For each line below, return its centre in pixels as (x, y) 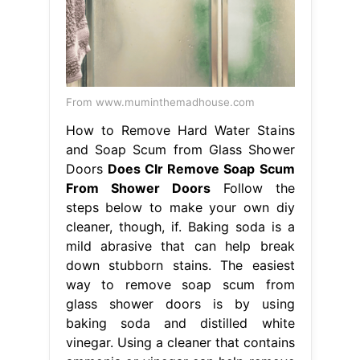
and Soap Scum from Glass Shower (180, 149)
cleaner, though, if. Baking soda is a (180, 226)
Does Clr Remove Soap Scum (201, 168)
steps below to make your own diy (180, 207)
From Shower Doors (138, 188)
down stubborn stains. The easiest (180, 265)
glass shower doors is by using (180, 303)
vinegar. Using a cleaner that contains (180, 342)
